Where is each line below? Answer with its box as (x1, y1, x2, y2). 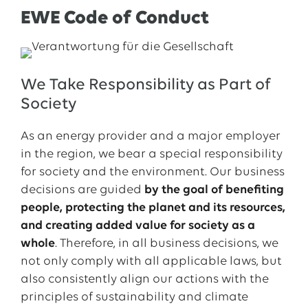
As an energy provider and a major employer (20, 130, 280, 143)
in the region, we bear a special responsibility (20, 148, 283, 161)
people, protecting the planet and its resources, (20, 201, 285, 214)
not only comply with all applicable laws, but (20, 255, 282, 268)
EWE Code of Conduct (20, 9, 209, 28)
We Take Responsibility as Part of (20, 77, 271, 93)
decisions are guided (20, 184, 144, 197)
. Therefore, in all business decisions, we (54, 237, 278, 250)
